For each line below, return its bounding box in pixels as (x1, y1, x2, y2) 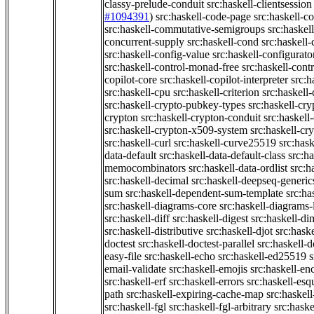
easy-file (104, 250, 142, 263)
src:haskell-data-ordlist (189, 162, 287, 175)
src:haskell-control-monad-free (104, 61, 239, 74)
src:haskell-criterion (173, 86, 259, 99)
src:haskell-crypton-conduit (141, 111, 261, 124)
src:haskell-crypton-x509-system (104, 124, 247, 137)
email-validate (104, 263, 166, 275)
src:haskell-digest (172, 212, 248, 225)
